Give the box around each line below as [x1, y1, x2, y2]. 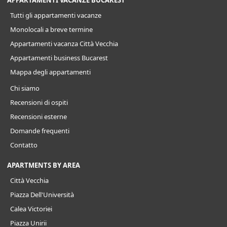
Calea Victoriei [10, 204, 52, 214]
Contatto [10, 140, 37, 150]
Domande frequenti [10, 126, 69, 136]
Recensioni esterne [10, 112, 67, 122]
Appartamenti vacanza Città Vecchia [10, 39, 118, 49]
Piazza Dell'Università [10, 190, 74, 200]
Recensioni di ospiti [10, 98, 68, 107]
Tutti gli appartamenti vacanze [10, 11, 101, 20]
